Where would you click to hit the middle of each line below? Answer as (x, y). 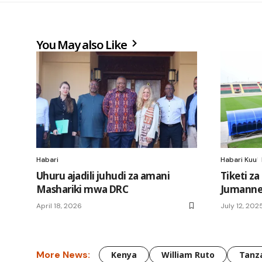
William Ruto (188, 254)
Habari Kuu (239, 159)
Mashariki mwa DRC (82, 189)
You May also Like (83, 44)
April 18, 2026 (59, 206)
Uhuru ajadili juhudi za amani (103, 175)
